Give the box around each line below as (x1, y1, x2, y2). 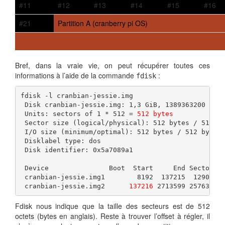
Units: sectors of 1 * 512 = (20, 109, 137, 118)
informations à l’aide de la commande (15, 70, 136, 81)
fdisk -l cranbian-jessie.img (20, 91, 133, 99)
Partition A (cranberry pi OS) (58, 18, 148, 29)
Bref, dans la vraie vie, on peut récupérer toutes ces (15, 60, 210, 71)
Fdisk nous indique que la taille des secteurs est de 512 (15, 201, 210, 211)
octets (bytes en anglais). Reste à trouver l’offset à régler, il (15, 211, 210, 221)
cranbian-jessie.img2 (20, 182, 129, 190)
